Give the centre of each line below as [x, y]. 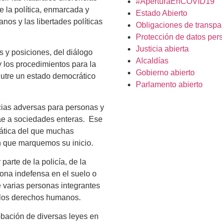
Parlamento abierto [169, 84]
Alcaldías [152, 61]
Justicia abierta [162, 49]
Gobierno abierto [165, 73]
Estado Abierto [162, 13]
